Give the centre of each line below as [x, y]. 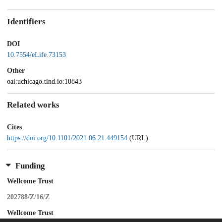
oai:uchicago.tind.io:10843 [44, 81]
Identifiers [26, 22]
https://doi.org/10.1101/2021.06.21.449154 [68, 138]
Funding [30, 166]
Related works [33, 105]
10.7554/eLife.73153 [36, 55]
